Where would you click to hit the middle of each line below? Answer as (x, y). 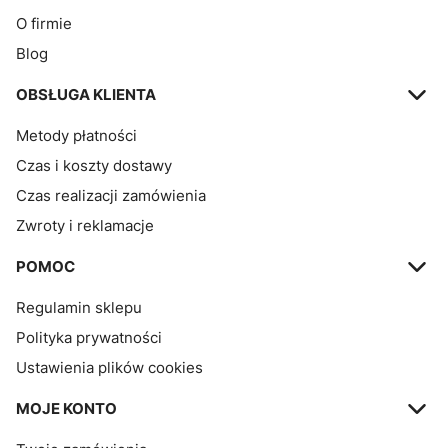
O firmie (44, 23)
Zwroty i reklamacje (85, 225)
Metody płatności (76, 135)
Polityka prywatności (89, 337)
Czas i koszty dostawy (94, 165)
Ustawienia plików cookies (109, 367)
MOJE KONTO (66, 408)
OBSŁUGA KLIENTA (86, 94)
